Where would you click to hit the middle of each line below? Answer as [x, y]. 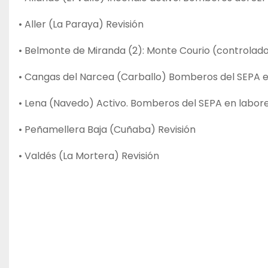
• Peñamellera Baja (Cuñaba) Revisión [107, 129]
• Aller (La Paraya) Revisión [81, 24]
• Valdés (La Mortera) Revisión [89, 156]
